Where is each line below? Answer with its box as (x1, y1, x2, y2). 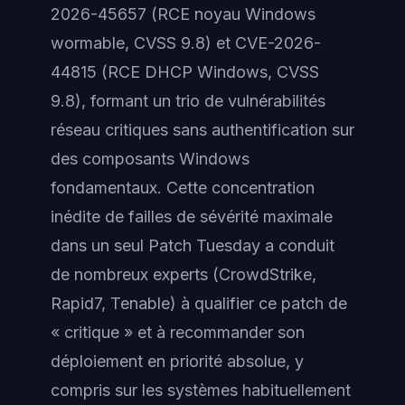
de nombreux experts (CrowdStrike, (51, 265, 316, 284)
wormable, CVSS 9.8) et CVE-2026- (51, 33, 321, 52)
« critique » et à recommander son (51, 323, 305, 342)
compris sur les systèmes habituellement (51, 381, 351, 400)
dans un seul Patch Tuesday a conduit (51, 236, 334, 255)
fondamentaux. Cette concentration (51, 178, 315, 197)
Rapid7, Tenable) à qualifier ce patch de (51, 294, 347, 313)
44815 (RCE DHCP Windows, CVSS (51, 62, 319, 81)
